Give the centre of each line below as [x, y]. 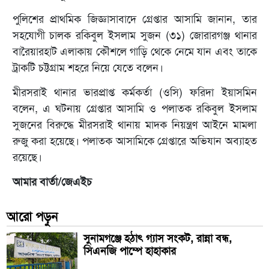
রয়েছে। [27, 158]
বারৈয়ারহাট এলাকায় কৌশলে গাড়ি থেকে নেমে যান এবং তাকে [134, 52]
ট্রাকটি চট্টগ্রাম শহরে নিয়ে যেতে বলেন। [88, 68]
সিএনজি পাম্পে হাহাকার [129, 251]
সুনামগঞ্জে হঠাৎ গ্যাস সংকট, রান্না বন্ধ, [157, 239]
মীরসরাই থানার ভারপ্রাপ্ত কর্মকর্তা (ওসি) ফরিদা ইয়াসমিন [134, 93]
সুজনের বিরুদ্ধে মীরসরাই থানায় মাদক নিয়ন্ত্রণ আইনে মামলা [134, 125]
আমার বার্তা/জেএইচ [52, 182]
